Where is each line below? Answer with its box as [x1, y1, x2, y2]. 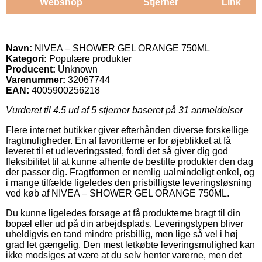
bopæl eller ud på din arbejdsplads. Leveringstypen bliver [6, 218, 243, 229]
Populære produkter [47, 53, 132, 64]
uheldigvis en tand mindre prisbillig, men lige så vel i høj [6, 229, 238, 239]
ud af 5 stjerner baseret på [66, 105, 178, 115]
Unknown [58, 64, 98, 74]
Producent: [6, 64, 56, 74]
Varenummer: [6, 74, 65, 85]
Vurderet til [6, 105, 53, 115]
